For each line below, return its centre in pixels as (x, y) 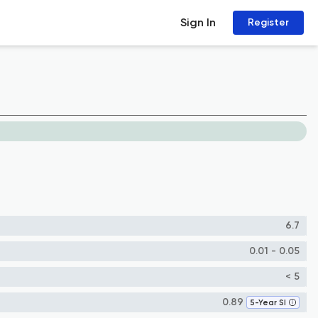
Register (268, 22)
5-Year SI (268, 302)
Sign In (198, 22)
